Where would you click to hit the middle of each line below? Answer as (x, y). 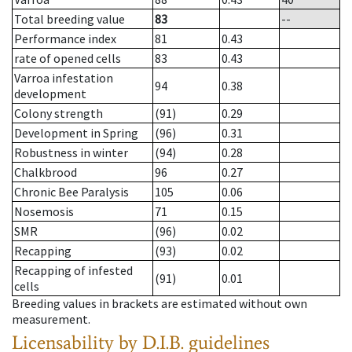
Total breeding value (70, 19)
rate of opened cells (68, 59)
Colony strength (59, 114)
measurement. (51, 319)
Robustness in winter (71, 153)
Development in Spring (76, 133)
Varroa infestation (64, 78)
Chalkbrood (46, 172)
